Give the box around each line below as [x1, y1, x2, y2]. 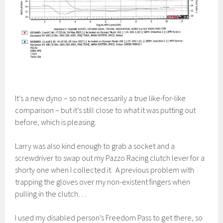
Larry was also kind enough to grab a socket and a [15, 140, 175, 151]
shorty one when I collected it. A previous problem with [15, 164, 195, 175]
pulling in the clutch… [15, 188, 87, 199]
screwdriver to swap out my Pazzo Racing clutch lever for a [15, 152, 205, 163]
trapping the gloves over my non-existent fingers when [15, 176, 191, 187]
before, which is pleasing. [15, 116, 97, 127]
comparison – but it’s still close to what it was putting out [15, 105, 196, 115]
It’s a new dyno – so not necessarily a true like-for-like [15, 93, 186, 103]
